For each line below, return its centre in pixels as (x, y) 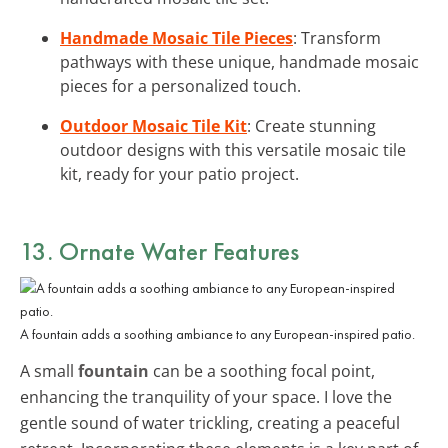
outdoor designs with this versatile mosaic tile (233, 149)
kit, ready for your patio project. (179, 173)
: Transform (337, 37)
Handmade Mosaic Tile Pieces (176, 37)
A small (49, 370)
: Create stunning (311, 125)
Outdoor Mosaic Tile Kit (153, 125)
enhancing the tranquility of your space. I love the (206, 396)
